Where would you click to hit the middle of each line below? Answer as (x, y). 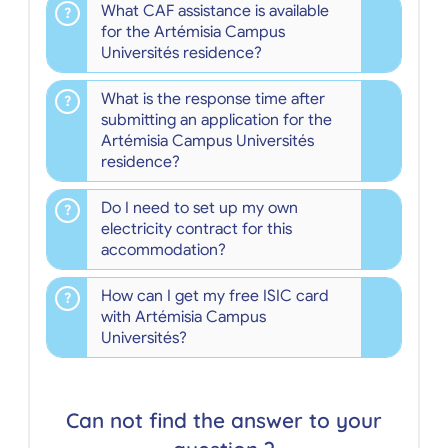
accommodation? (163, 250)
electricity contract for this (196, 229)
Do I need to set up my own (199, 208)
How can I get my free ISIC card (214, 296)
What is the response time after (212, 98)
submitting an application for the (216, 119)
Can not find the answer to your (224, 420)
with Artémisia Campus (183, 317)
